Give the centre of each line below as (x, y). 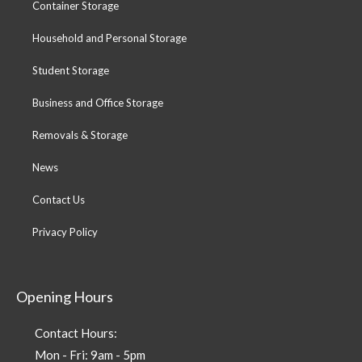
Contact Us (59, 199)
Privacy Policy (65, 232)
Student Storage (71, 70)
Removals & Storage (80, 135)
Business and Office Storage (98, 102)
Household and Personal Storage (109, 38)
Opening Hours (65, 296)
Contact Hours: (76, 333)
